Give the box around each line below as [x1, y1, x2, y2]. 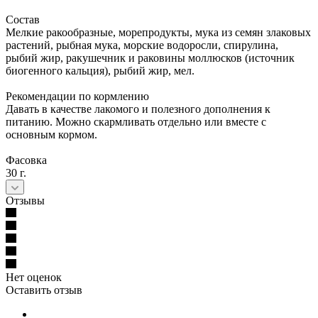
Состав [6, 13, 40, 26]
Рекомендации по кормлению [6, 89, 149, 102]
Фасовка [6, 153, 47, 166]
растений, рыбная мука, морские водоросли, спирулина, [6, 38, 278, 51]
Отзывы [6, 194, 45, 207]
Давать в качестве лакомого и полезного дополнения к [6, 102, 270, 115]
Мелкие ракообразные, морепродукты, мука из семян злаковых [6, 26, 311, 38]
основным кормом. [6, 128, 97, 141]
